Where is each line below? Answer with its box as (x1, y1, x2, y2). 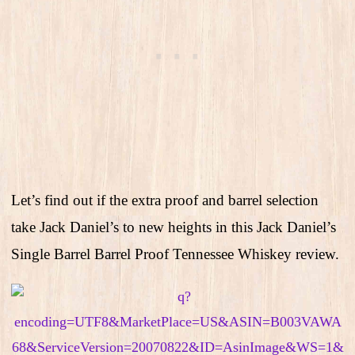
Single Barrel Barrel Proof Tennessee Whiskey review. (11, 246, 343, 263)
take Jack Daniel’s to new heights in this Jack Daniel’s (11, 219, 336, 236)
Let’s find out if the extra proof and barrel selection (11, 192, 319, 209)
